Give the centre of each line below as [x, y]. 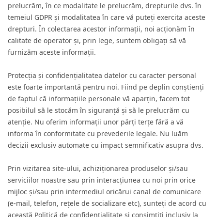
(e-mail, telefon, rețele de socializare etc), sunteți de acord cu [107, 203]
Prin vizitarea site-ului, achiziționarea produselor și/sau [98, 168]
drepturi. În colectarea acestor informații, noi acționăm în [101, 29]
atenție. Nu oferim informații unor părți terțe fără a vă [96, 122]
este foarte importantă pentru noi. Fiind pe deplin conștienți [106, 87]
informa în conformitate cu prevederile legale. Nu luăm [98, 133]
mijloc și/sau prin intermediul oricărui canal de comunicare [104, 192]
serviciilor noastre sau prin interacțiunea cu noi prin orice [102, 180]
